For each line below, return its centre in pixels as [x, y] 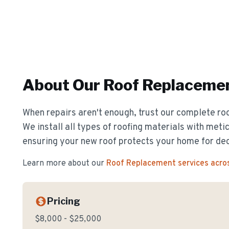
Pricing [64, 201]
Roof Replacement [141, 164]
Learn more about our [63, 164]
